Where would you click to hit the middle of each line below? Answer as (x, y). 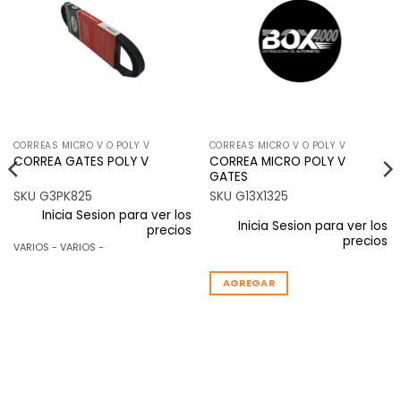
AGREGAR (249, 284)
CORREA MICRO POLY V (277, 161)
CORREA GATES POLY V (81, 162)
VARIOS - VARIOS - (58, 247)
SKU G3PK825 (52, 197)
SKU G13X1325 (248, 197)
